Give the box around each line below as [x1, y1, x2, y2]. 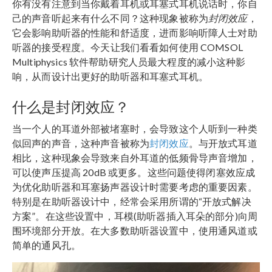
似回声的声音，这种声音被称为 [12, 137, 150, 149]
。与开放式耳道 [188, 137, 257, 149]
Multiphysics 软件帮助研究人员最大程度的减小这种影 [12, 55, 246, 67]
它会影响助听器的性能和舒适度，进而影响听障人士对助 [12, 26, 257, 38]
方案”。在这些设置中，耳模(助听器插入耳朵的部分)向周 [12, 209, 258, 222]
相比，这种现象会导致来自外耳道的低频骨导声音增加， [12, 151, 257, 163]
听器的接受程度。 [12, 41, 91, 53]
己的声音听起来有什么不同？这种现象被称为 [12, 12, 208, 24]
